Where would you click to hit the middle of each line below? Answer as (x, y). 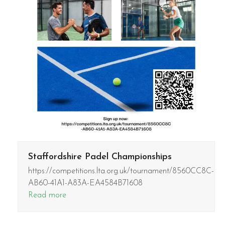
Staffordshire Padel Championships (100, 157)
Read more (47, 196)
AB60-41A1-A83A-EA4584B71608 (85, 184)
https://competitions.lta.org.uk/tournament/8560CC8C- (121, 172)
